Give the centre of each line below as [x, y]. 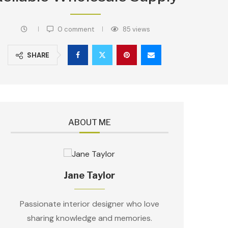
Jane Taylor [90, 175]
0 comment [75, 29]
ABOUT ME [89, 122]
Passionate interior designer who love [89, 204]
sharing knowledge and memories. [89, 218]
